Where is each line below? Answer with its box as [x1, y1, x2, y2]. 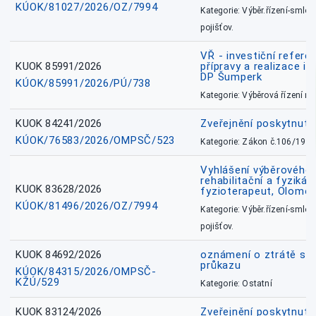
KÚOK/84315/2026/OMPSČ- [16, 265, 157, 279]
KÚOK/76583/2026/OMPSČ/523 [16, 134, 176, 147]
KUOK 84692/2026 [16, 248, 102, 262]
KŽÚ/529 [16, 276, 60, 289]
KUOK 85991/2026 [16, 60, 102, 73]
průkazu [200, 259, 241, 272]
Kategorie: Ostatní [200, 279, 272, 289]
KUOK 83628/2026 [16, 183, 102, 196]
